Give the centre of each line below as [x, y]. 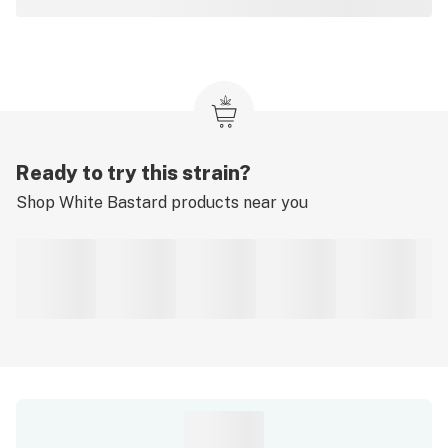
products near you [237, 202]
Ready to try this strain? [133, 173]
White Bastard [113, 202]
